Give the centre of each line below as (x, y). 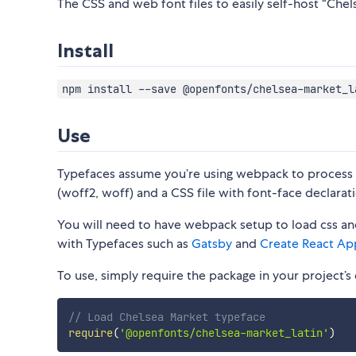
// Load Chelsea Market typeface (166, 317)
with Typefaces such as (124, 244)
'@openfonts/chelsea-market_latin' (224, 333)
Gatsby (212, 244)
